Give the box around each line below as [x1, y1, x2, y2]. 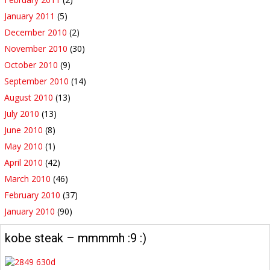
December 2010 [4, 27, 67, 39]
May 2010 [4, 140, 43, 152]
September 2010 [4, 75, 69, 87]
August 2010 [4, 92, 53, 104]
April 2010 [4, 157, 43, 169]
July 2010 [4, 108, 39, 120]
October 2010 [4, 59, 58, 71]
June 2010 [4, 124, 43, 136]
